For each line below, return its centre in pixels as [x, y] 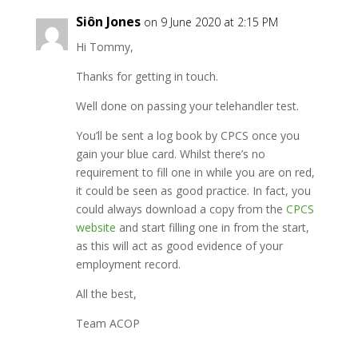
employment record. [128, 264]
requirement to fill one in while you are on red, [195, 172]
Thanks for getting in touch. [147, 76]
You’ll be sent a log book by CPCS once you [187, 135]
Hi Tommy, [104, 47]
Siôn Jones [108, 22]
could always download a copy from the [181, 209]
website [95, 227]
